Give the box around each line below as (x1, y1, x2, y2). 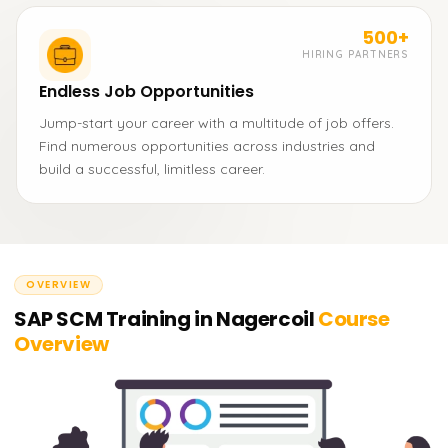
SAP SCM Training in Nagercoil (14, 305, 315, 333)
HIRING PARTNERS (302, 48, 409, 61)
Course (314, 305, 390, 333)
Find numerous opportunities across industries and (39, 137, 375, 155)
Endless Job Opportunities (39, 80, 254, 103)
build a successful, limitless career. (39, 160, 265, 178)
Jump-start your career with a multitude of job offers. (39, 114, 394, 132)
